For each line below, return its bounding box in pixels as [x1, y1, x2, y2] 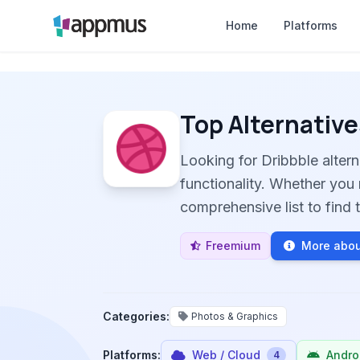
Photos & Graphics [191, 310, 278, 322]
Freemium [206, 239, 260, 252]
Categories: [103, 309, 170, 323]
